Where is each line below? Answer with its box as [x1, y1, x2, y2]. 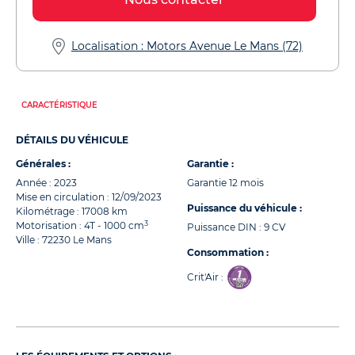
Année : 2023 [16, 177, 77, 189]
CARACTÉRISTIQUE [21, 100, 97, 110]
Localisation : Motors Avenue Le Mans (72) [71, 39, 303, 53]
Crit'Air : [187, 271, 223, 283]
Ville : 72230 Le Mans [16, 234, 112, 246]
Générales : [16, 158, 71, 170]
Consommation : [187, 246, 269, 258]
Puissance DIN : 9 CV [187, 221, 285, 233]
